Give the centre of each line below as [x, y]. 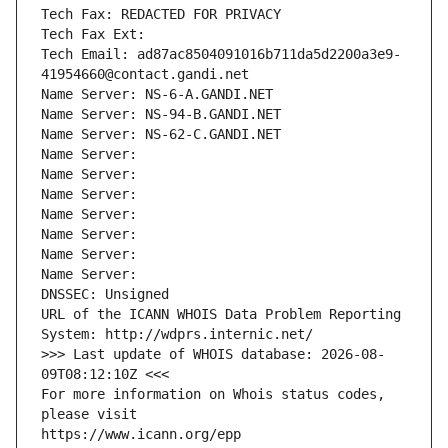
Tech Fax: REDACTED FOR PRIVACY [161, 14]
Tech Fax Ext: [93, 34]
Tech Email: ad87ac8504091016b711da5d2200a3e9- [221, 54]
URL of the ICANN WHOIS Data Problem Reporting [221, 314]
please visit [89, 414]
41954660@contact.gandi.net [145, 74]
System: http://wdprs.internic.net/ [177, 334]
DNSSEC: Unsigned [105, 294]
